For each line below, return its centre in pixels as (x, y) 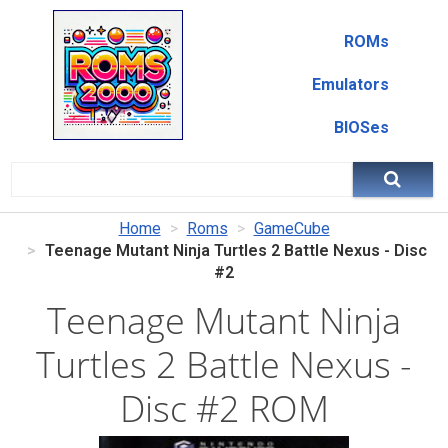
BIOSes (361, 127)
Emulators (350, 84)
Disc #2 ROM (224, 408)
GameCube (291, 228)
